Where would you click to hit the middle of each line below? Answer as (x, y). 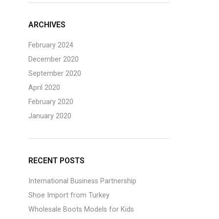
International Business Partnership (83, 181)
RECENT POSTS (57, 161)
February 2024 (51, 45)
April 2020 (44, 88)
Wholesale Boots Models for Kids (81, 209)
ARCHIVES (47, 25)
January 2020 (50, 116)
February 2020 (51, 102)
